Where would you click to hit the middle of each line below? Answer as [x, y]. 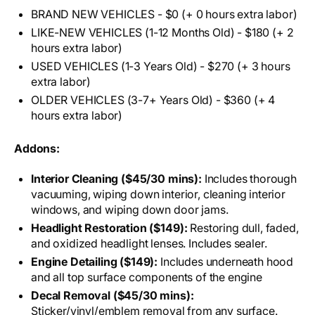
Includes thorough [251, 179]
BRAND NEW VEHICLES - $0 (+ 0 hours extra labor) [164, 14]
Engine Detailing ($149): [95, 262]
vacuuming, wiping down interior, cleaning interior [158, 194]
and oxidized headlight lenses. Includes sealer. [149, 244]
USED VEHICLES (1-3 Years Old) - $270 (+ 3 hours [161, 66]
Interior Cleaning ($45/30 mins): [118, 179]
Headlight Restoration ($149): [111, 228]
